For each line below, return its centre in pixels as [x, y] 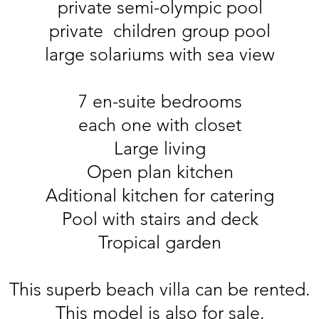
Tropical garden [160, 242]
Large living [160, 148]
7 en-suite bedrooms [160, 101]
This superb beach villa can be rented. [160, 289]
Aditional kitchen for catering [160, 195]
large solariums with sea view [160, 54]
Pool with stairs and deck [160, 219]
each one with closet [160, 125]
